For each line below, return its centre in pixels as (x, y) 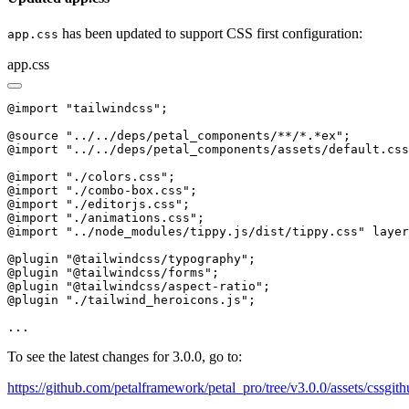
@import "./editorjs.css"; (99, 204)
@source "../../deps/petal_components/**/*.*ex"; (179, 136)
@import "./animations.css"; (106, 218)
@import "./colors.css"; (91, 177)
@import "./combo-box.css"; (102, 191)
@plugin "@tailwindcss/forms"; (113, 273)
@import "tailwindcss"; (88, 109)
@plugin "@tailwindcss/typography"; (131, 259)
